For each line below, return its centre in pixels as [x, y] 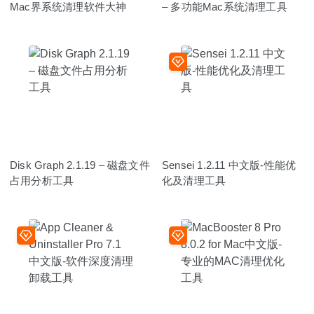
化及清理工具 [194, 180]
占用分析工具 [42, 180]
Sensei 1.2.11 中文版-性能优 [229, 165]
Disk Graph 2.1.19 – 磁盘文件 [80, 165]
